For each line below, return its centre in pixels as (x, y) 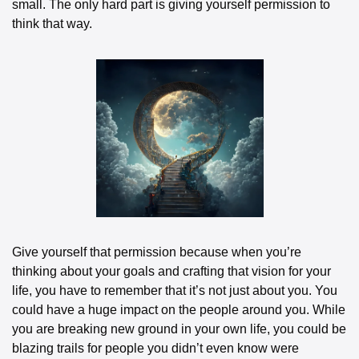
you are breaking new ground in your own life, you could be (179, 329)
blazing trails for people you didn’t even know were (155, 349)
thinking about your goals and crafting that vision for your (171, 272)
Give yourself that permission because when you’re (157, 252)
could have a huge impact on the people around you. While (179, 310)
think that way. (52, 23)
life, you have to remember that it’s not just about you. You (175, 291)
